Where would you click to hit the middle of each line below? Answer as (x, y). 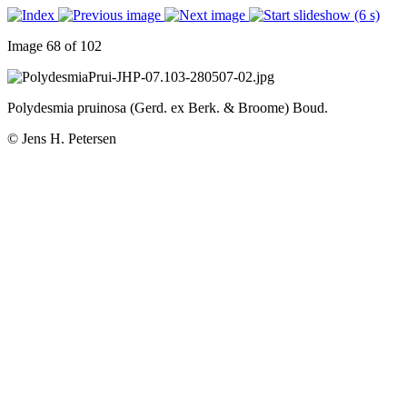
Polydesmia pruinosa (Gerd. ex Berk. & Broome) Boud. (168, 108)
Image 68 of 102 (55, 46)
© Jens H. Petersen (62, 139)
